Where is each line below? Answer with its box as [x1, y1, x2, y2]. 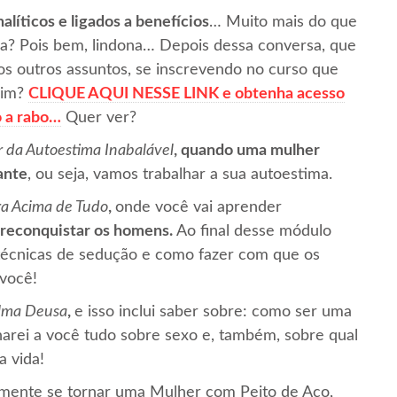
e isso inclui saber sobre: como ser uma [74, 303, 352, 320]
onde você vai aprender [115, 198, 282, 215]
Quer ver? [61, 109, 136, 126]
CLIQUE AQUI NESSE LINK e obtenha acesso [28, 85, 345, 102]
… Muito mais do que [209, 13, 357, 30]
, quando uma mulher [174, 142, 320, 159]
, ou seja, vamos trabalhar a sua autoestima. [27, 166, 332, 183]
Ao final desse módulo [173, 222, 331, 239]
